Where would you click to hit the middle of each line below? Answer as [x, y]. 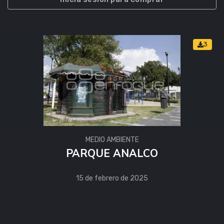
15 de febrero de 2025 [112, 178]
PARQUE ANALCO [112, 154]
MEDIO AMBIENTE [112, 140]
